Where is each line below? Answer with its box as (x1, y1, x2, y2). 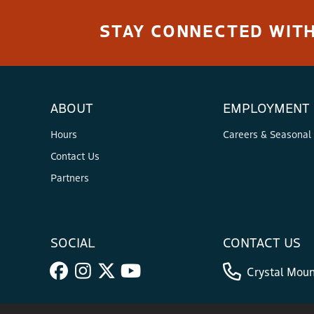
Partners (50, 170, 89, 185)
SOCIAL (50, 233, 95, 252)
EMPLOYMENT (223, 98, 310, 117)
